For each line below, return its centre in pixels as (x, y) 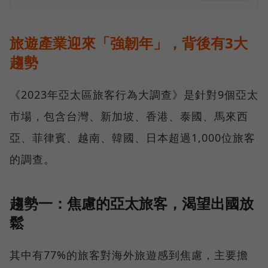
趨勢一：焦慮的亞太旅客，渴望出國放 (132, 203)
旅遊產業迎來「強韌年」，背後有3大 (129, 43)
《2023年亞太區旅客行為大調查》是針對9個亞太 (134, 95)
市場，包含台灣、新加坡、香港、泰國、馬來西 (129, 116)
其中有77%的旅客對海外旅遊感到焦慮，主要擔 (129, 255)
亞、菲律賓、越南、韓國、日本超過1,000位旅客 (133, 138)
